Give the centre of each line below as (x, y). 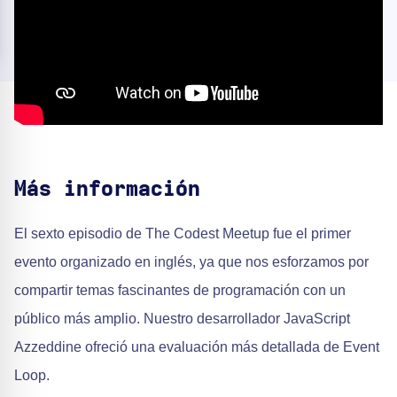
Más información (107, 190)
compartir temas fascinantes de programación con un (180, 290)
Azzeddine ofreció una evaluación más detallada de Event (197, 346)
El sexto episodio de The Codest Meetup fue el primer (183, 233)
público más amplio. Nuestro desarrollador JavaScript (182, 318)
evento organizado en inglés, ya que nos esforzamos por (191, 261)
